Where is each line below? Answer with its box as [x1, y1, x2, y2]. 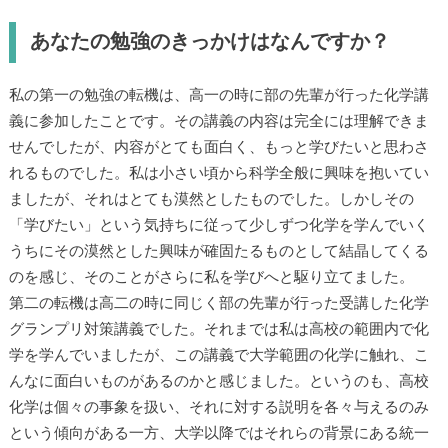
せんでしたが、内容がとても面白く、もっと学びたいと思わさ [8, 139, 429, 155]
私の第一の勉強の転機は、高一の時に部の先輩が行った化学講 [8, 87, 429, 103]
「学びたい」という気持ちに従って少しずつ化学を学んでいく [8, 217, 429, 233]
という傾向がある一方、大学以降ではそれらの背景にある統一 [8, 425, 429, 441]
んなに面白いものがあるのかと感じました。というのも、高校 [8, 373, 429, 389]
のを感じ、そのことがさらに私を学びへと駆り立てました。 [8, 269, 414, 285]
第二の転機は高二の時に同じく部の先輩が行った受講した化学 [8, 295, 429, 311]
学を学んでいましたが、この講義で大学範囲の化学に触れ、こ [8, 347, 429, 363]
